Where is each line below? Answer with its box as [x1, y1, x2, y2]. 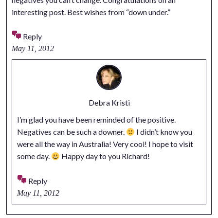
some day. [17, 151, 51, 161]
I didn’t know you [134, 127, 192, 137]
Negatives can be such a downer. [17, 127, 126, 137]
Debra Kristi [88, 98, 130, 108]
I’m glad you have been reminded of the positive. [17, 115, 176, 125]
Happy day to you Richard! [59, 151, 150, 161]
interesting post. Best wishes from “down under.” [11, 7, 170, 17]
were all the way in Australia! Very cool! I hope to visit [17, 139, 193, 149]
